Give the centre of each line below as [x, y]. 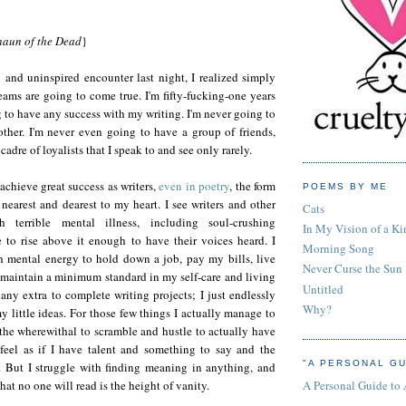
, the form [253, 186]
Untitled [323, 289]
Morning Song [338, 249]
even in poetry [194, 186]
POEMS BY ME [346, 187]
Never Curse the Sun [353, 269]
